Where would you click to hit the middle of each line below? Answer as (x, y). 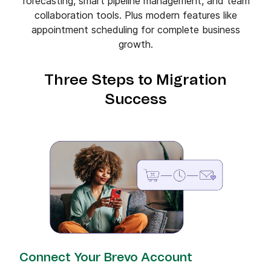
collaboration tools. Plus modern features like (135, 15)
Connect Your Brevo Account (106, 258)
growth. (135, 44)
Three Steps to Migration (135, 80)
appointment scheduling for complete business (135, 30)
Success (135, 100)
